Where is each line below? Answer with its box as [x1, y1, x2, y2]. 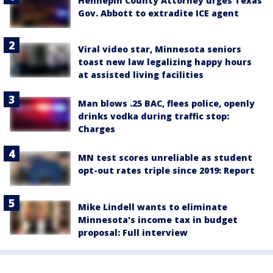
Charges [78, 123, 115, 135]
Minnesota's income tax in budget [78, 213, 238, 225]
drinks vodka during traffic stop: [78, 110, 229, 122]
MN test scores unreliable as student [78, 152, 252, 164]
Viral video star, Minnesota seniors [78, 43, 241, 55]
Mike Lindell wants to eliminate [78, 200, 227, 213]
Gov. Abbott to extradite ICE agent [78, 7, 239, 19]
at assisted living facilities [78, 69, 204, 81]
